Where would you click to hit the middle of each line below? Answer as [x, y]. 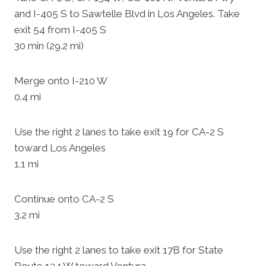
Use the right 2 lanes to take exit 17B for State [119, 250]
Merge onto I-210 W [61, 81]
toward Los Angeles [60, 148]
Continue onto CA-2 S [64, 199]
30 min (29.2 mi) [49, 46]
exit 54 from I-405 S [60, 30]
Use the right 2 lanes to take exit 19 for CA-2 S [119, 132]
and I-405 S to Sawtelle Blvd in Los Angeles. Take [127, 14]
